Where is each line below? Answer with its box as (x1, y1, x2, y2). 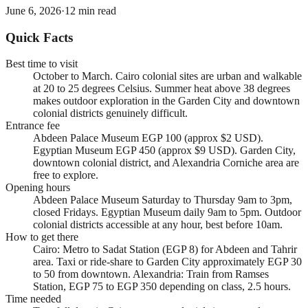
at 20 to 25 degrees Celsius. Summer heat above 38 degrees (33, 82, 290, 95)
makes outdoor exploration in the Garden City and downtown (33, 95, 300, 107)
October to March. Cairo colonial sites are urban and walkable (33, 70, 302, 82)
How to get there (5, 231, 78, 243)
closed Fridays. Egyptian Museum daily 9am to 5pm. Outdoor (33, 206, 301, 219)
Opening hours (5, 181, 70, 194)
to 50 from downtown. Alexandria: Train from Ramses (33, 268, 269, 280)
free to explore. (33, 169, 98, 181)
